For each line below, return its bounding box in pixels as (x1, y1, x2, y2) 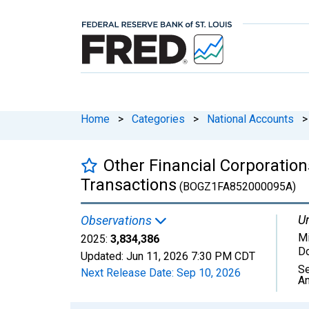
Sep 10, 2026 (177, 266, 241, 279)
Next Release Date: (81, 266, 177, 279)
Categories (132, 112, 185, 126)
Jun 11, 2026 (126, 249, 188, 263)
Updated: (81, 249, 126, 263)
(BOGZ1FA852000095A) (177, 179, 296, 193)
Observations (81, 212, 154, 228)
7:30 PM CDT (191, 249, 255, 263)
